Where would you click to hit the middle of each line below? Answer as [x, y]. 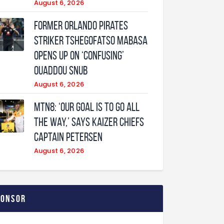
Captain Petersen [68, 137]
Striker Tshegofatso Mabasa [90, 40]
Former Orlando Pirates [81, 25]
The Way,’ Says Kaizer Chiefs [89, 122]
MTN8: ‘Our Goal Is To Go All [86, 107]
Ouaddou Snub [60, 70]
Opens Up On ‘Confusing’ [79, 55]
